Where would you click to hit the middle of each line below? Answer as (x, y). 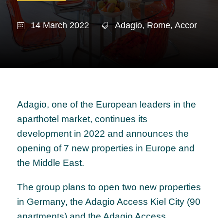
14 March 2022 (60, 25)
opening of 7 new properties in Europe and (106, 148)
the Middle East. (51, 163)
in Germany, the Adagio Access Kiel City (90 (109, 202)
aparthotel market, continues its (82, 119)
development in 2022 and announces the (103, 134)
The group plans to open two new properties (109, 187)
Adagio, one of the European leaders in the (107, 105)
